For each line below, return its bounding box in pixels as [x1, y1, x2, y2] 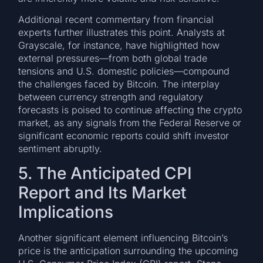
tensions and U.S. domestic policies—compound [18, 65, 230, 77]
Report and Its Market [18, 182, 187, 203]
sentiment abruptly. [18, 143, 103, 155]
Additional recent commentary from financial [18, 14, 214, 26]
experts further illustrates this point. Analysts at [18, 26, 225, 39]
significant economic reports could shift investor [18, 130, 230, 142]
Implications [18, 201, 114, 222]
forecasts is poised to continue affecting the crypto [18, 104, 242, 116]
